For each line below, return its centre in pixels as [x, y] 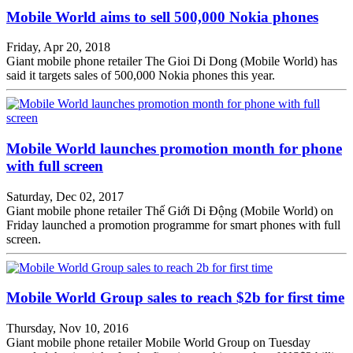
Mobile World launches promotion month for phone [174, 148]
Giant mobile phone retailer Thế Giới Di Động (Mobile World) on [170, 210]
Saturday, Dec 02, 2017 [65, 196]
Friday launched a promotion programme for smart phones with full [173, 225]
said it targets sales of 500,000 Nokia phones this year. [141, 76]
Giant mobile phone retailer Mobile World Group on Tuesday [158, 343]
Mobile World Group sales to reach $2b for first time [175, 298]
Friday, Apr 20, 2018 [58, 47]
